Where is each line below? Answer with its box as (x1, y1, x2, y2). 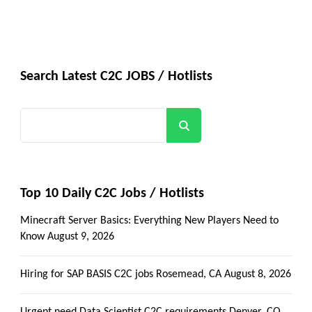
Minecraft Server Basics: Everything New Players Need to (20, 214, 279, 226)
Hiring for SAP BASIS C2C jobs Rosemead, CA (20, 268, 221, 280)
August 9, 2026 (47, 231, 114, 242)
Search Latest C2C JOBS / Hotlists (20, 69, 212, 84)
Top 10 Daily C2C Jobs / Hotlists (20, 186, 204, 201)
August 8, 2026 (224, 268, 291, 280)
